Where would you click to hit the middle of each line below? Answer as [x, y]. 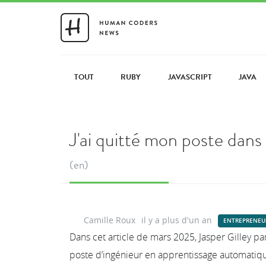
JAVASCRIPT [190, 77]
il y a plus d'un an [177, 220]
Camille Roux [110, 220]
